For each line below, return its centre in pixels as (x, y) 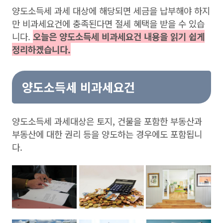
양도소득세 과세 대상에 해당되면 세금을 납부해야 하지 (111, 10)
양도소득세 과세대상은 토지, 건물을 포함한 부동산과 (107, 121)
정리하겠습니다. (41, 49)
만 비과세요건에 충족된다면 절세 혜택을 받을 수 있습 (108, 23)
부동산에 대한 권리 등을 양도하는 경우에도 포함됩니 (107, 134)
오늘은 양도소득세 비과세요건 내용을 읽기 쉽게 (119, 36)
